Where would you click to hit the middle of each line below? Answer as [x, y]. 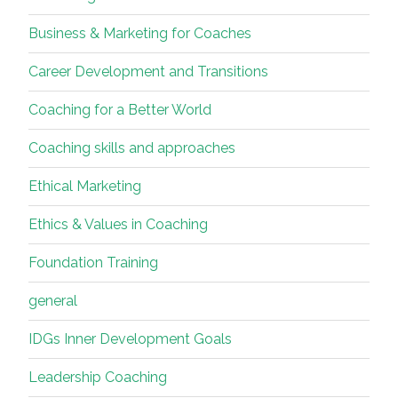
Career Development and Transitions [148, 72]
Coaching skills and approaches [132, 148]
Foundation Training [93, 263]
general [53, 301]
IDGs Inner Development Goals [130, 339]
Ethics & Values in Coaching [118, 225]
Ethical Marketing [85, 187]
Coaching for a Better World [120, 110]
